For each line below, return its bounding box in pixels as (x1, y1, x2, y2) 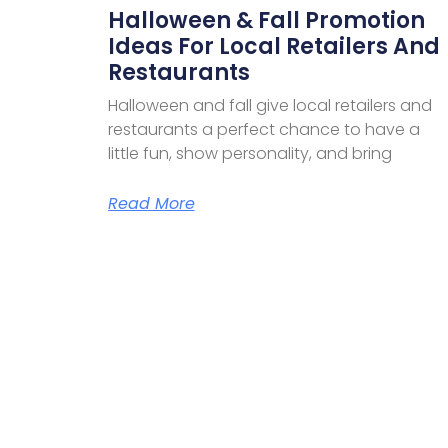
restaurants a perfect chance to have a (107, 117, 420, 141)
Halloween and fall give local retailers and (107, 93, 432, 117)
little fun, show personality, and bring (107, 141, 392, 165)
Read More (107, 191, 195, 215)
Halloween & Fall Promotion (107, 4, 425, 36)
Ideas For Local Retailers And (107, 30, 440, 62)
